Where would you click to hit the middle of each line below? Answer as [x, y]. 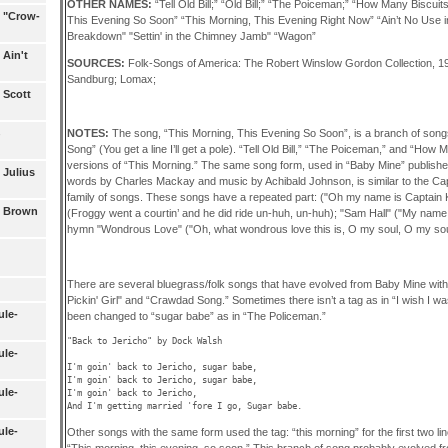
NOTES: [89, 133]
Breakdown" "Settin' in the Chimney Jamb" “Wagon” [191, 35]
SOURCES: [97, 62]
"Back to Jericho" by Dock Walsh [144, 340]
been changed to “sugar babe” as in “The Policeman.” [196, 315]
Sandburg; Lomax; [111, 78]
